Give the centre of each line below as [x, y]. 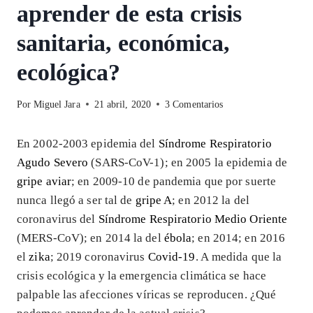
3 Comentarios [194, 104]
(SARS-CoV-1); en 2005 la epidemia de [188, 162]
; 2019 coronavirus [99, 256]
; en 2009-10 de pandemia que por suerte [174, 181]
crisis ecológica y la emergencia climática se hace [142, 275]
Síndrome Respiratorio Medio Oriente [193, 219]
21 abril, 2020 [123, 104]
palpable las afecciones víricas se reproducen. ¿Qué [147, 294]
